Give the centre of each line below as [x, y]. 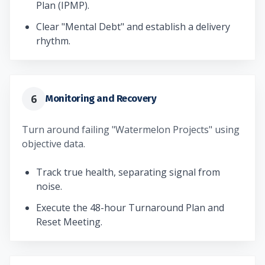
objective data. [54, 143]
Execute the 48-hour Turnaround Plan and [130, 207]
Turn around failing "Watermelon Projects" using [131, 129]
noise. [49, 186]
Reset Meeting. [69, 222]
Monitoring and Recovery [101, 98]
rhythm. [53, 41]
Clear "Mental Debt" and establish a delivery [133, 26]
